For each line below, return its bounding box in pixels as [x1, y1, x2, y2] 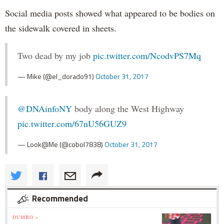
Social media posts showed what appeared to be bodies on [5, 7, 215, 19]
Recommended [32, 192, 88, 205]
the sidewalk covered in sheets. [5, 22, 116, 34]
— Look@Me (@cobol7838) [17, 139, 104, 150]
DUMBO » [12, 213, 38, 221]
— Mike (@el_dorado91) [17, 71, 95, 82]
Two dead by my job [17, 49, 93, 62]
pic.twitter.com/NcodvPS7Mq [93, 49, 201, 62]
